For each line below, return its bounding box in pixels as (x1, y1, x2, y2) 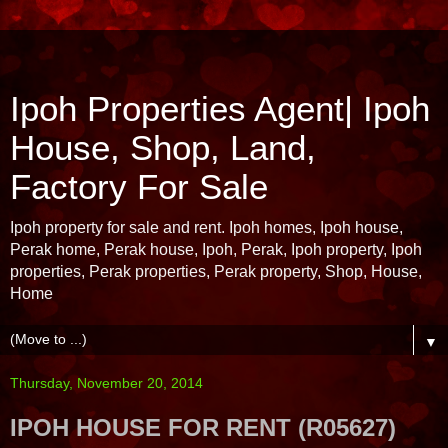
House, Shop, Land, (10, 129, 316, 167)
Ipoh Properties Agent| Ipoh (10, 90, 430, 128)
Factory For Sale (10, 168, 268, 206)
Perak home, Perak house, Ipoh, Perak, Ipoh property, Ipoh (10, 241, 422, 258)
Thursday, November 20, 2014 (10, 375, 203, 391)
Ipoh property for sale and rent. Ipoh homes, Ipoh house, (10, 219, 403, 236)
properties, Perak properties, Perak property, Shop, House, (10, 263, 422, 280)
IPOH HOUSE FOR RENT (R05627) (10, 414, 396, 441)
